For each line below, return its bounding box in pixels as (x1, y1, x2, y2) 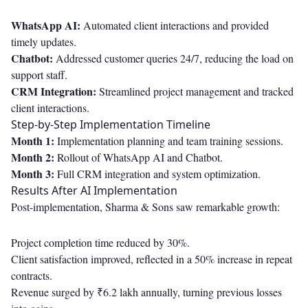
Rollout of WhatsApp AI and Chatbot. (54, 150, 223, 165)
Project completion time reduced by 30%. (11, 235, 190, 250)
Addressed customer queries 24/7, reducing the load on (53, 51, 294, 66)
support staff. (11, 67, 67, 82)
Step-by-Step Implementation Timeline (11, 117, 210, 133)
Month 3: (11, 166, 54, 182)
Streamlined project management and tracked (96, 84, 294, 99)
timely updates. (11, 34, 76, 49)
